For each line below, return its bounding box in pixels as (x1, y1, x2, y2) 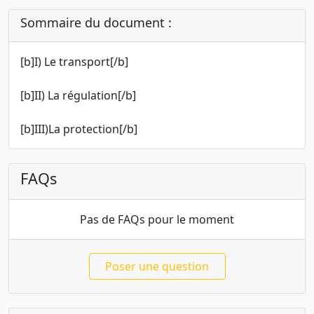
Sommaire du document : (20, 14, 172, 32)
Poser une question (105, 259, 209, 275)
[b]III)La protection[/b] (20, 121, 137, 137)
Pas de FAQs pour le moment (80, 212, 234, 228)
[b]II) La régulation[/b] (20, 88, 136, 104)
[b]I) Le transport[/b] (20, 54, 128, 70)
